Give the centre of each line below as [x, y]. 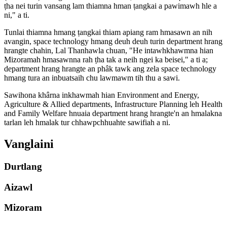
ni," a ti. [17, 15]
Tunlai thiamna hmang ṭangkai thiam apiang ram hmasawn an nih [108, 32]
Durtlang [23, 167]
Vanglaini [29, 144]
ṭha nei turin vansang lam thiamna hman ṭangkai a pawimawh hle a [110, 6]
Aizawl [18, 187]
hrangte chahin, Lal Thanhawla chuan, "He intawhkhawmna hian [109, 51]
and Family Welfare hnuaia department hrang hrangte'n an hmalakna [113, 113]
